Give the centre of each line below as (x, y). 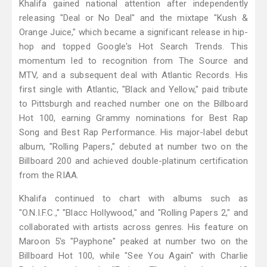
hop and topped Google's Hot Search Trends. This (133, 47)
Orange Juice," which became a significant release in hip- (133, 32)
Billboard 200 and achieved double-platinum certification (133, 161)
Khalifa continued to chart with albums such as (133, 199)
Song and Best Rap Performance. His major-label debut (133, 133)
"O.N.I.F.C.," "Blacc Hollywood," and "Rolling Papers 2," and (133, 213)
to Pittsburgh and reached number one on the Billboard (133, 104)
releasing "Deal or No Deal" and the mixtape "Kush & (133, 18)
